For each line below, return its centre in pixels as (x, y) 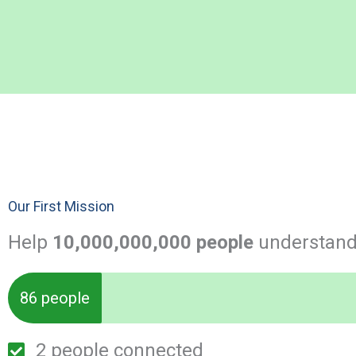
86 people (55, 298)
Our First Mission (61, 206)
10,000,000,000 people (153, 242)
